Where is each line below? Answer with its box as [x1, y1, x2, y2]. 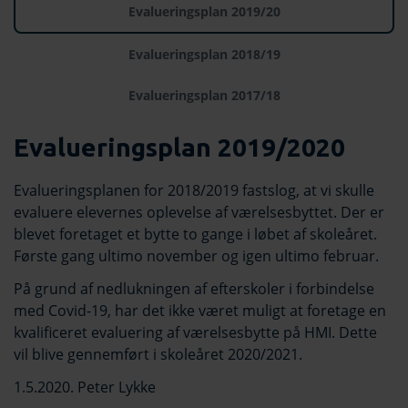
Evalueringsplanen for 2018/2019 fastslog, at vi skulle [14, 180, 374, 201]
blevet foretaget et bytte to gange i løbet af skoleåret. [14, 224, 377, 245]
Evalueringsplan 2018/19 [127, 46, 280, 64]
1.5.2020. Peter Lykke [14, 377, 156, 398]
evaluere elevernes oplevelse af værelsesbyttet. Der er [14, 202, 384, 223]
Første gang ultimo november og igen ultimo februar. [14, 246, 379, 267]
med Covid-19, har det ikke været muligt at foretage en [14, 301, 386, 321]
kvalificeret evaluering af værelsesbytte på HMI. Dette [14, 322, 377, 343]
